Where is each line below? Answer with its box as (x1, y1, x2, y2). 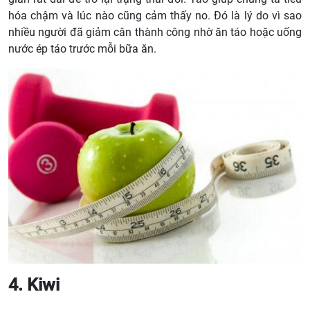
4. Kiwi (8, 275, 60, 295)
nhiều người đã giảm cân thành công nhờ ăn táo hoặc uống (8, 25, 302, 39)
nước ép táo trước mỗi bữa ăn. (8, 42, 156, 55)
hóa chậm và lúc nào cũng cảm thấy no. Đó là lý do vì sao (8, 8, 302, 22)
